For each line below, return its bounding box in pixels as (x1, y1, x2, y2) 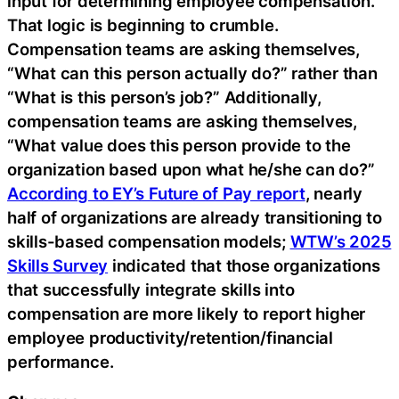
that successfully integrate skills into (7, 279, 295, 299)
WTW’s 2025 (289, 231, 392, 251)
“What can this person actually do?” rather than (7, 62, 378, 83)
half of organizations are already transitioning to (7, 207, 382, 227)
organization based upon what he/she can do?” (7, 159, 375, 179)
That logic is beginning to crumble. (7, 14, 279, 35)
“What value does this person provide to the (7, 134, 351, 155)
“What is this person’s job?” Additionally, (7, 86, 322, 107)
